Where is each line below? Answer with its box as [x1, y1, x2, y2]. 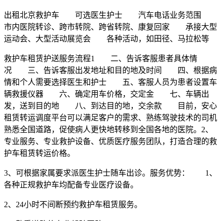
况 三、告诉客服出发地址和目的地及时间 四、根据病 [4, 66, 217, 74]
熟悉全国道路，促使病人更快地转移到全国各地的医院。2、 [4, 125, 213, 134]
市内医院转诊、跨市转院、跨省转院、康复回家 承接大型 [4, 22, 217, 31]
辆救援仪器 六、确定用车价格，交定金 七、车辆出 [4, 89, 209, 98]
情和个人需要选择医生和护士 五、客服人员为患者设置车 [4, 77, 217, 86]
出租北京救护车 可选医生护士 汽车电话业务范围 [4, 10, 217, 19]
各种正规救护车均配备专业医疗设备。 [4, 180, 138, 189]
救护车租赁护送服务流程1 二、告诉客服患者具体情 [4, 54, 197, 63]
